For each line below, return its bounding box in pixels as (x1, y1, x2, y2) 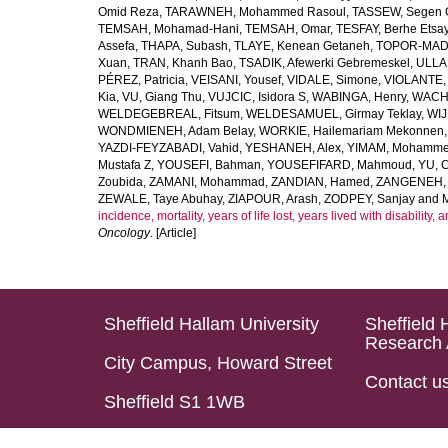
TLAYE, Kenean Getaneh (234, 39, 370, 53)
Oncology (98, 226, 150, 240)
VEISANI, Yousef (191, 73, 281, 87)
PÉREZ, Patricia (98, 73, 185, 87)
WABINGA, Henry (312, 90, 406, 104)
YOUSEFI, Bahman (157, 158, 261, 172)
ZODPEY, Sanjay (324, 192, 415, 206)
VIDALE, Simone (287, 73, 378, 87)
